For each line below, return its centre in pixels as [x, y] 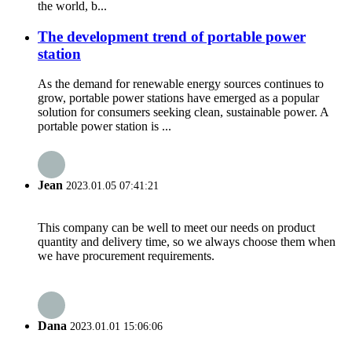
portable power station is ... [104, 126]
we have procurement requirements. [126, 255]
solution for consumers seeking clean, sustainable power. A [183, 112]
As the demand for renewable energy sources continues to [181, 84]
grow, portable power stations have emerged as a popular [178, 98]
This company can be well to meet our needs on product [176, 227]
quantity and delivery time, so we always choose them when [187, 241]
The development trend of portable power [172, 36]
